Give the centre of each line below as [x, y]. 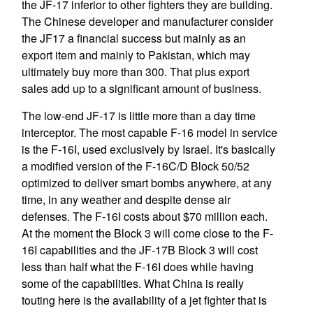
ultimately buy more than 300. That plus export [135, 72]
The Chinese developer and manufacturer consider [147, 21]
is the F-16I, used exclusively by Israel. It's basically [148, 149]
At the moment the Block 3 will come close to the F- [147, 233]
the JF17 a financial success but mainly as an [133, 38]
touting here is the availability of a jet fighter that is [144, 300]
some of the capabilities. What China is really [132, 283]
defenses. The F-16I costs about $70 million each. [144, 216]
